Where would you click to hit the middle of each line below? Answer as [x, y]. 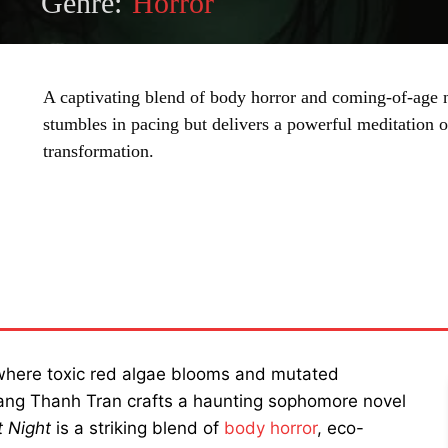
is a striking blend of [137, 428]
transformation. [99, 151]
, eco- [340, 428]
